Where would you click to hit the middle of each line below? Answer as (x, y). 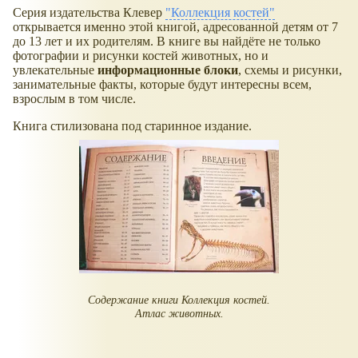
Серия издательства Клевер (89, 12)
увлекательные (55, 70)
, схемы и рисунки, (290, 70)
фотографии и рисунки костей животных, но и (141, 55)
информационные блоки (168, 70)
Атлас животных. (179, 314)
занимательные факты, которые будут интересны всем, (162, 84)
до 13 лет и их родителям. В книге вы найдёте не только (167, 41)
